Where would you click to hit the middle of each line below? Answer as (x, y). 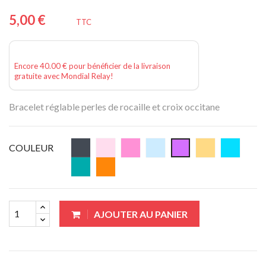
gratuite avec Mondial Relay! (64, 76)
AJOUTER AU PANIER (141, 214)
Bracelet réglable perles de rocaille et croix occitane (114, 106)
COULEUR (31, 147)
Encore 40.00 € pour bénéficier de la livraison (92, 66)
